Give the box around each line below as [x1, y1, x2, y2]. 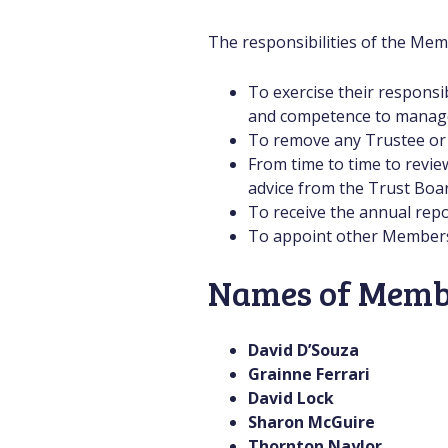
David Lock [248, 387, 374, 409]
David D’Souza [248, 339, 359, 361]
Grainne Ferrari [248, 363, 370, 385]
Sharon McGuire [248, 411, 431, 433]
